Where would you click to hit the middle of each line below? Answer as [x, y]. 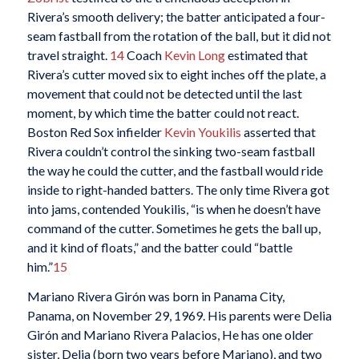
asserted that [278, 131]
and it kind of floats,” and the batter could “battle [159, 247]
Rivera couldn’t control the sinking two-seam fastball [171, 151]
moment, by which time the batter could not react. [163, 112]
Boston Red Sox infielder [95, 131]
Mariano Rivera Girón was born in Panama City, [155, 296]
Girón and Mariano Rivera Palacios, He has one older [170, 335]
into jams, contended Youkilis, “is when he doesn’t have [173, 208]
